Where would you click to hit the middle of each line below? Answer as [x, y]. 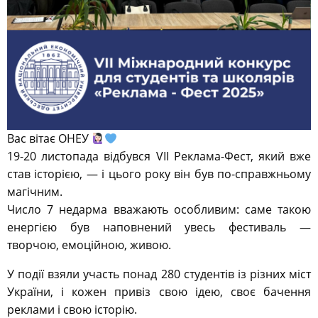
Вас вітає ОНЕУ [49, 139]
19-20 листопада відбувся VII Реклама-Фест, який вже [159, 157]
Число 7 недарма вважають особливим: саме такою [159, 210]
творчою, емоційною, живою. [89, 245]
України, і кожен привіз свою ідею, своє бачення [159, 292]
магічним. [35, 192]
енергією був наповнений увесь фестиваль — [159, 227]
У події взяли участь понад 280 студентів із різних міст [159, 274]
